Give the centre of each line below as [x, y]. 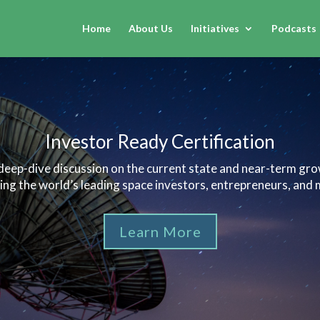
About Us [151, 28]
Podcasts [294, 28]
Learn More [160, 232]
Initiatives [215, 28]
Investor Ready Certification [160, 141]
